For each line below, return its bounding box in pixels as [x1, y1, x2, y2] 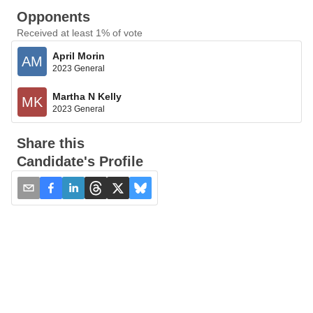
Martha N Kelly [52, 90, 122, 102]
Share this [17, 136, 85, 151]
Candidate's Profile [17, 154, 143, 169]
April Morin [52, 50, 105, 61]
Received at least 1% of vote [17, 27, 143, 38]
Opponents [17, 9, 90, 24]
